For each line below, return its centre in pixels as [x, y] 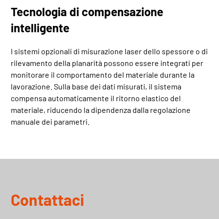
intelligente [40, 27]
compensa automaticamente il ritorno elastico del [96, 98]
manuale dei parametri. [50, 121]
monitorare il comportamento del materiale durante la [103, 74]
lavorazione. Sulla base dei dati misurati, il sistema [96, 86]
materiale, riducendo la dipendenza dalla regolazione [101, 109]
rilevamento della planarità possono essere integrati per [107, 63]
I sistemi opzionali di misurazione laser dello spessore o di [109, 51]
